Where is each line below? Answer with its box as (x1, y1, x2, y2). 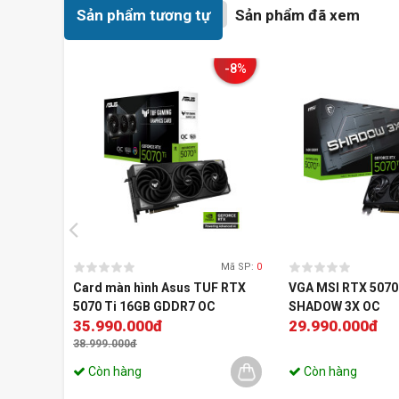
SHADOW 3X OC (289, 298, 380, 313)
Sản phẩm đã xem (235, 5, 360, 24)
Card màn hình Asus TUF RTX (73, 280, 246, 295)
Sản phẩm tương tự (77, 5, 210, 24)
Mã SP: (221, 260, 256, 273)
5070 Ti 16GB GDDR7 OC (73, 298, 216, 313)
